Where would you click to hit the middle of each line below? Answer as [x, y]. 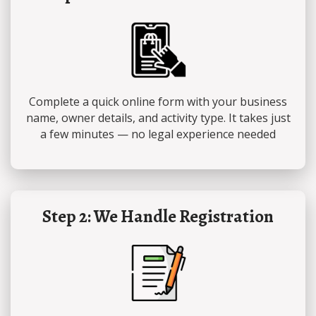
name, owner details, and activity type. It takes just [158, 117]
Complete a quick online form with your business [158, 101]
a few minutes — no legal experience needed [158, 134]
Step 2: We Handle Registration [158, 216]
